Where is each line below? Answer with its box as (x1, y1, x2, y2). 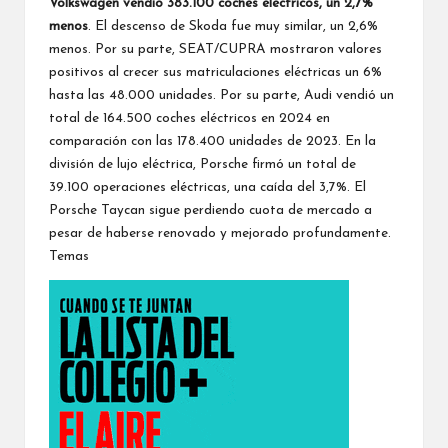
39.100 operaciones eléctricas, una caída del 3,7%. (49, 180, 354, 194)
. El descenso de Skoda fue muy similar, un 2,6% (88, 19, 378, 33)
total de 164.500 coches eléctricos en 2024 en (49, 111, 330, 125)
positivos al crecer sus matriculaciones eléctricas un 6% (49, 65, 382, 79)
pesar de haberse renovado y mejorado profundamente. (49, 226, 395, 240)
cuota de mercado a (245, 203, 372, 217)
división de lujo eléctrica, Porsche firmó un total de (49, 157, 356, 171)
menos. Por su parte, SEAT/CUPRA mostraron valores (49, 42, 382, 56)
